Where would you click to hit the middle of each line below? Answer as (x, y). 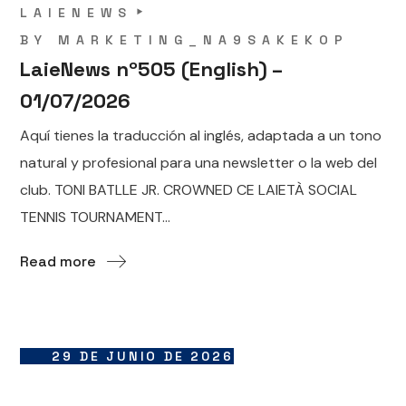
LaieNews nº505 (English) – (152, 68)
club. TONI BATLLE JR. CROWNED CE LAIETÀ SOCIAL (189, 189)
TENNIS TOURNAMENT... (96, 217)
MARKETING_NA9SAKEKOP (204, 39)
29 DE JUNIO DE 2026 (143, 356)
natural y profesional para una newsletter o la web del (199, 162)
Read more (58, 261)
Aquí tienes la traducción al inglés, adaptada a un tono (201, 135)
